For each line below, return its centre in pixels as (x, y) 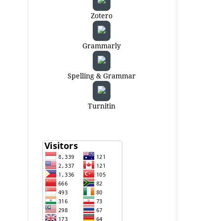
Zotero (102, 16)
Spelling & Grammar (102, 76)
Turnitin (102, 106)
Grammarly (102, 46)
